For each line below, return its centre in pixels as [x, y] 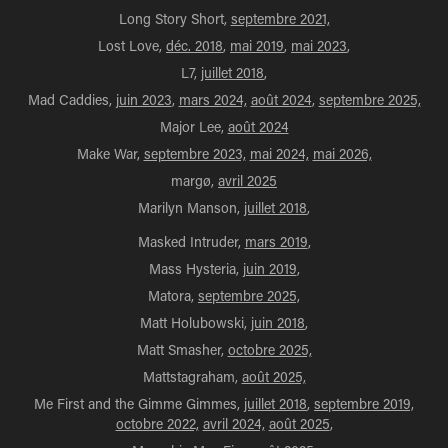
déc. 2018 [194, 45]
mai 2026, [342, 153]
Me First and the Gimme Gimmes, [139, 403]
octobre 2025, [269, 349]
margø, [194, 180]
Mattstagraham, [192, 376]
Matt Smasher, [182, 349]
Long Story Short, [174, 18]
